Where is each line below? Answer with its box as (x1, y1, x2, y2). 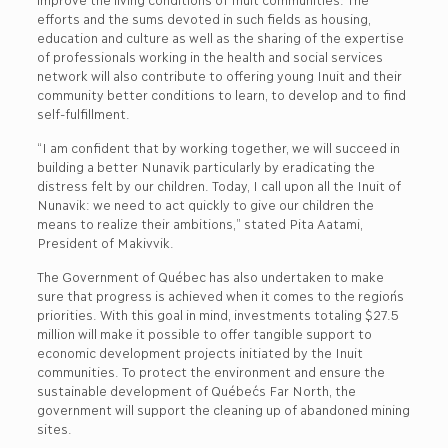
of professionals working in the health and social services (36, 48, 382, 64)
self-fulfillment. (36, 105, 130, 121)
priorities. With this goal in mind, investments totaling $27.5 (36, 306, 398, 322)
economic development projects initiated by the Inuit (36, 344, 362, 360)
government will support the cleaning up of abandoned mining (36, 401, 409, 417)
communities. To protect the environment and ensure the (36, 363, 384, 379)
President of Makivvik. (36, 234, 174, 250)
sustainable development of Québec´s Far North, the (36, 382, 355, 398)
